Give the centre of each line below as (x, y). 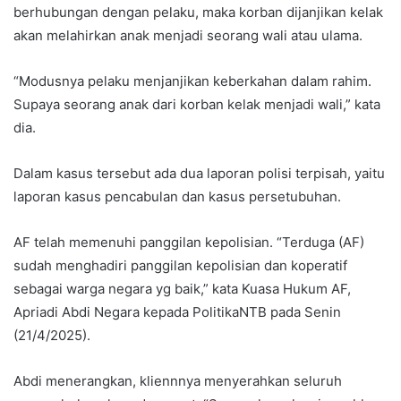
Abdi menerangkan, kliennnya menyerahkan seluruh (178, 381)
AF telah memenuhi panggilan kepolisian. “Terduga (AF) (189, 243)
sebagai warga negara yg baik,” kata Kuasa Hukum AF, (182, 289)
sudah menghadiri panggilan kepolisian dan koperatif (180, 266)
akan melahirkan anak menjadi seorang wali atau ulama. (188, 36)
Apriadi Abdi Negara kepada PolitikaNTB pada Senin (177, 312)
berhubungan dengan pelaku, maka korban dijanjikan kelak (198, 13)
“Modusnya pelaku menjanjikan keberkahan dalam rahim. (192, 81)
